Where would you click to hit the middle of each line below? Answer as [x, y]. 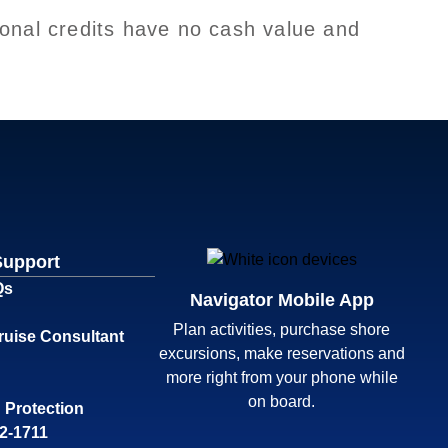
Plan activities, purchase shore [282, 330]
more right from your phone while [281, 378]
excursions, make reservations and [281, 354]
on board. [282, 402]
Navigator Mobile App [281, 300]
